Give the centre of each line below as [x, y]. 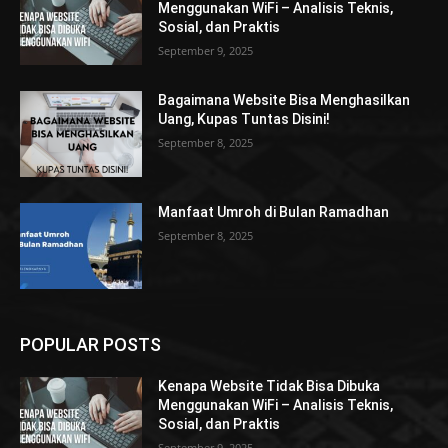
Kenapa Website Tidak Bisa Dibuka [269, 385]
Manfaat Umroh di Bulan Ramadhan [274, 211]
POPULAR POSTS [90, 344]
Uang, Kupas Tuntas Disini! [244, 119]
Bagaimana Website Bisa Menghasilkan [284, 100]
